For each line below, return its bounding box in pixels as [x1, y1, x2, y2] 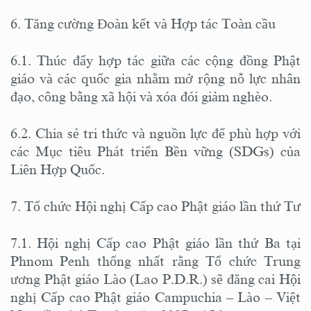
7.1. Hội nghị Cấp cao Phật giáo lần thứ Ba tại [10, 235, 301, 251]
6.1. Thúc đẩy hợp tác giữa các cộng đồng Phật [10, 52, 301, 68]
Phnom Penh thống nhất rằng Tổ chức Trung [10, 253, 301, 269]
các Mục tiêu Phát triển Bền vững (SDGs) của [10, 143, 301, 159]
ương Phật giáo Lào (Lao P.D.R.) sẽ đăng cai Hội [10, 271, 301, 287]
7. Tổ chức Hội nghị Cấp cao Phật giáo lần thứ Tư [10, 198, 301, 214]
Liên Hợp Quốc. [10, 161, 105, 177]
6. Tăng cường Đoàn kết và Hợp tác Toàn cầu [10, 15, 276, 31]
